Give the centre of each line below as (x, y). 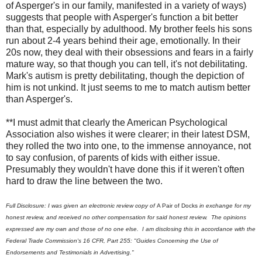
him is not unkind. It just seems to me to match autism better (128, 87)
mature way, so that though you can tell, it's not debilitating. (127, 64)
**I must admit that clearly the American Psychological (117, 122)
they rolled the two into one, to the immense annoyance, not (128, 146)
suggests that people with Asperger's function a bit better (122, 17)
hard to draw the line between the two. (84, 181)
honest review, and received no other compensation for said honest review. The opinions (126, 217)
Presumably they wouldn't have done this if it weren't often (125, 169)
